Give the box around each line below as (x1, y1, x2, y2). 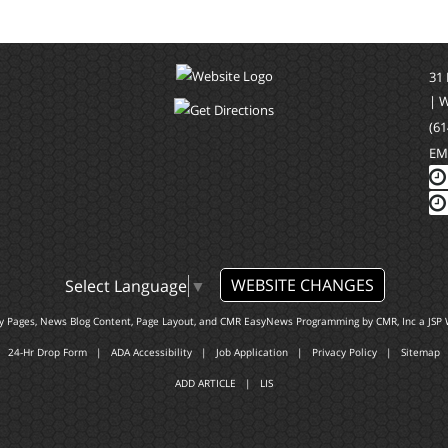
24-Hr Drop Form (8, 345, 87, 360)
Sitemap (401, 345, 440, 360)
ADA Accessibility (111, 345, 192, 360)
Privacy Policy (312, 345, 377, 360)
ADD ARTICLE (175, 376, 236, 391)
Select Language (64, 275, 187, 298)
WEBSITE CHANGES (230, 273, 374, 296)
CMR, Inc (375, 314, 416, 329)
